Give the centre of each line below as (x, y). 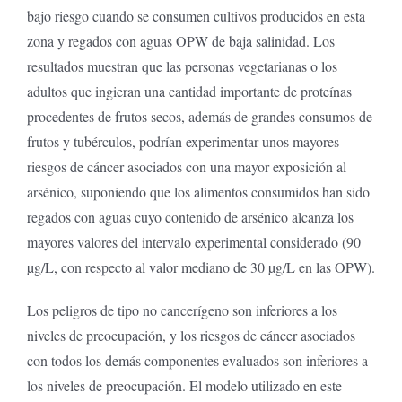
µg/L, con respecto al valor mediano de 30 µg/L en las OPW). (201, 267)
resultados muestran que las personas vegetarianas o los (182, 66)
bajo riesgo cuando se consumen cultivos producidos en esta (196, 15)
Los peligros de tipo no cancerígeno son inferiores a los (182, 310)
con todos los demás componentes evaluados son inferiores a (197, 360)
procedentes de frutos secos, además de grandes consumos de (199, 116)
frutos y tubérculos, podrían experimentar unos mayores (183, 141)
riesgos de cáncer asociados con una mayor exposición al (186, 166)
